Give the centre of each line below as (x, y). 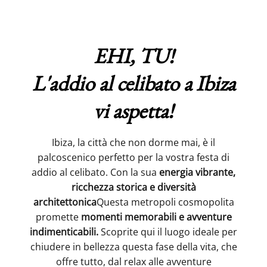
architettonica (65, 202)
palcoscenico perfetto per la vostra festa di (133, 158)
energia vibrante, (197, 173)
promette (58, 217)
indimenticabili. (64, 232)
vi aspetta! (133, 111)
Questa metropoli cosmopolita (165, 202)
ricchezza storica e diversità (133, 187)
